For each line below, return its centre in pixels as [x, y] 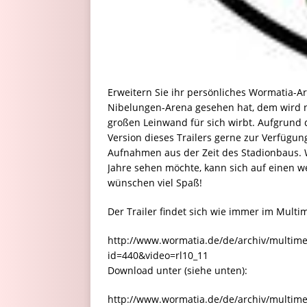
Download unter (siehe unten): [177, 271]
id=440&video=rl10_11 [158, 256]
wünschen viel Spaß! [155, 183]
